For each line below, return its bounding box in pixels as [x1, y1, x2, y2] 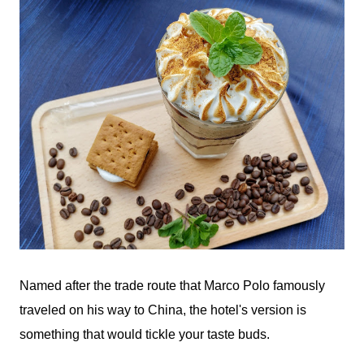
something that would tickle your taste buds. [19, 327, 270, 341]
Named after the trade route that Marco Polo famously [19, 278, 325, 292]
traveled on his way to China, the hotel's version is [19, 302, 306, 317]
